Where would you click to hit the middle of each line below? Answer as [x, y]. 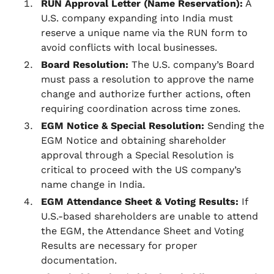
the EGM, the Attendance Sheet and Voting [143, 231]
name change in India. [93, 184]
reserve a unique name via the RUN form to [144, 33]
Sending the [234, 126]
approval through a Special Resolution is [137, 155]
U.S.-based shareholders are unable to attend [150, 216]
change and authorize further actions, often [146, 94]
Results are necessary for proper [119, 246]
